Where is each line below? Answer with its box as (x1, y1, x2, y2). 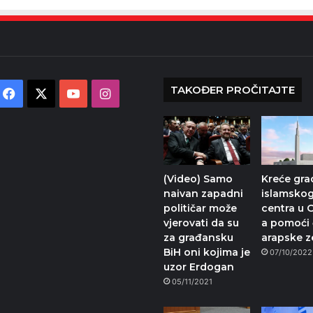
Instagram (110, 85, 171, 101)
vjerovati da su (163, 217, 239, 230)
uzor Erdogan (163, 261, 234, 274)
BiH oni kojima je (163, 246, 250, 259)
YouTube (79, 85, 131, 101)
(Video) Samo (163, 173, 233, 186)
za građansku (163, 231, 233, 245)
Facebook (15, 85, 74, 101)
